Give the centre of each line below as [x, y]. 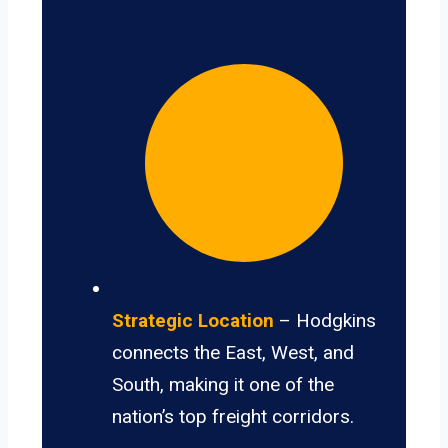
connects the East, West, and [233, 353]
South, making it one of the [223, 385]
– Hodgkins [325, 321]
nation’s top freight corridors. [233, 417]
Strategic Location [193, 321]
